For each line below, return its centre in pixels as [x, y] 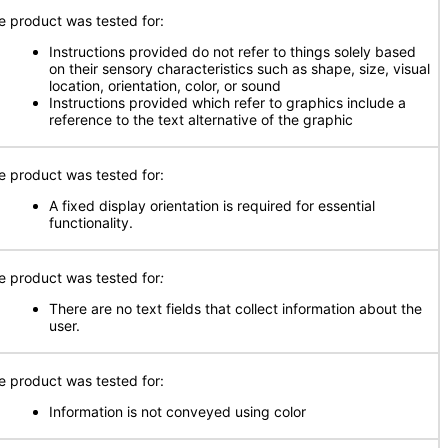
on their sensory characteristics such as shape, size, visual [239, 68]
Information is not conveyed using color [177, 411]
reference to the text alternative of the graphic [201, 119]
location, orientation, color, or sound [165, 85]
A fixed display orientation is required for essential [212, 205]
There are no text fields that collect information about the [235, 308]
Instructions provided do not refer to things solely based [232, 51]
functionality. [91, 222]
